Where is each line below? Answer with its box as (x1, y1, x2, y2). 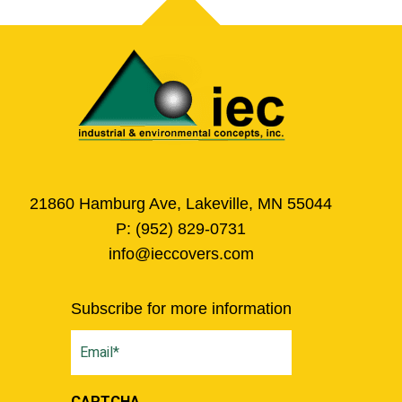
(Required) (72, 356, 126, 370)
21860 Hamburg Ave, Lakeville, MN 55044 (30, 195, 333, 213)
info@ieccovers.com (108, 245, 254, 263)
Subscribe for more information (70, 300, 292, 318)
